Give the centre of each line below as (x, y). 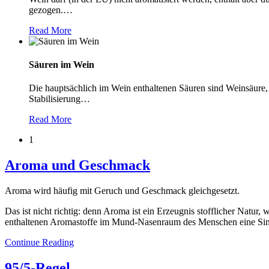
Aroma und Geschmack (77, 165)
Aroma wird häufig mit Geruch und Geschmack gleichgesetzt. (122, 190)
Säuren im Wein (62, 64)
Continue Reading (39, 242)
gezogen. (46, 10)
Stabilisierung (55, 99)
